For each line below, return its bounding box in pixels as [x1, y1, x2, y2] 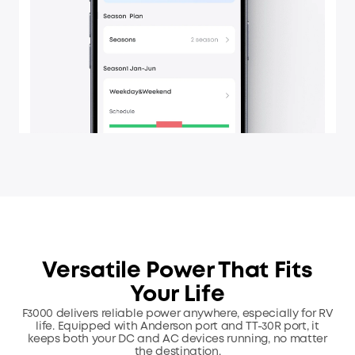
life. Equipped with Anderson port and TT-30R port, [36, 321, 312, 331]
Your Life [130, 284, 225, 305]
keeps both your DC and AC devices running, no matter [28, 334, 327, 344]
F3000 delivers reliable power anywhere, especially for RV [21, 308, 334, 319]
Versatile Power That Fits [42, 261, 313, 281]
